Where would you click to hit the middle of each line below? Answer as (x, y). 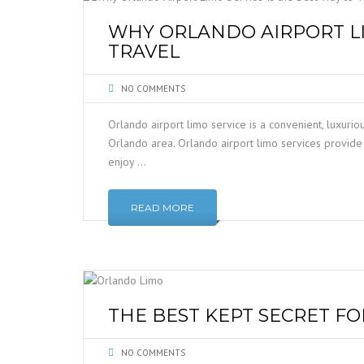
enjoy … (127, 162)
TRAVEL (144, 52)
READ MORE (162, 208)
